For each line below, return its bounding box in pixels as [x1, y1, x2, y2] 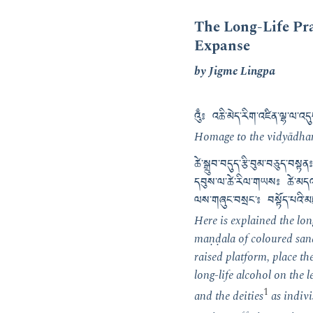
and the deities [194, 286, 263, 305]
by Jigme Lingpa [194, 62, 275, 81]
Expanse [194, 34, 250, 57]
